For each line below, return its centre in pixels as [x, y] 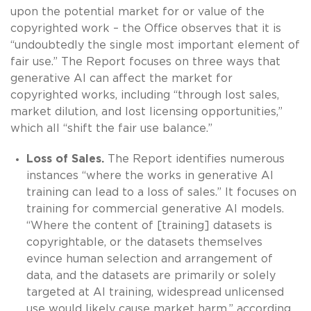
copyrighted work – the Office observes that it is [146, 28]
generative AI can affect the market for [121, 78]
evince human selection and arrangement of [149, 259]
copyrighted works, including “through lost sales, [145, 95]
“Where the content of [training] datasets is [149, 225]
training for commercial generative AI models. [155, 209]
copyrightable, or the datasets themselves [144, 242]
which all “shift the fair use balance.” [111, 128]
